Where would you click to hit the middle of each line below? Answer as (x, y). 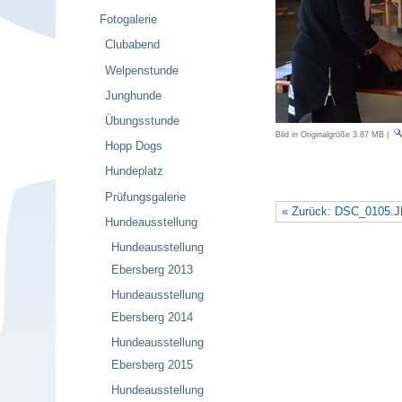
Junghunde (134, 95)
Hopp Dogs (134, 146)
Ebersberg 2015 (152, 365)
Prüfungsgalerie (146, 197)
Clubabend (133, 45)
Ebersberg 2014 (152, 318)
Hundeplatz (135, 171)
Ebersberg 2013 (152, 269)
